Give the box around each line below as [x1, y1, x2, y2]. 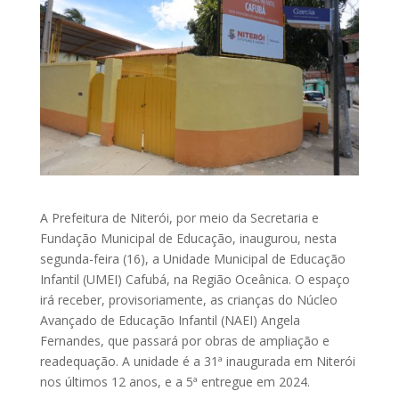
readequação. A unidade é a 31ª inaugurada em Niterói [39, 352, 355, 370]
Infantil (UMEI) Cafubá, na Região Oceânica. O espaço [39, 270, 350, 288]
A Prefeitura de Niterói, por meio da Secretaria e [39, 208, 319, 226]
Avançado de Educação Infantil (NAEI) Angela [39, 311, 300, 329]
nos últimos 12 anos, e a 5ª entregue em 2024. [39, 372, 310, 390]
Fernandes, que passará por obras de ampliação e [39, 331, 330, 349]
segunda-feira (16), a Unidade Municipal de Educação [39, 249, 346, 267]
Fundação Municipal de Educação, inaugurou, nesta [39, 229, 337, 247]
